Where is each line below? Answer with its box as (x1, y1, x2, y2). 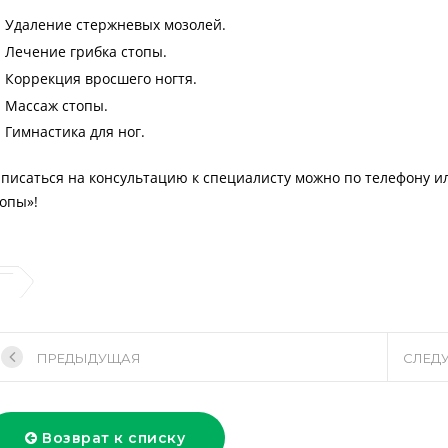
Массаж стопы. (5, 96, 109, 116)
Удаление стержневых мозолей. (5, 15, 227, 35)
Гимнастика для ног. (5, 122, 146, 142)
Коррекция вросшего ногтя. (5, 69, 198, 89)
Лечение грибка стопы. (5, 42, 168, 62)
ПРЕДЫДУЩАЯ (37, 350, 142, 367)
